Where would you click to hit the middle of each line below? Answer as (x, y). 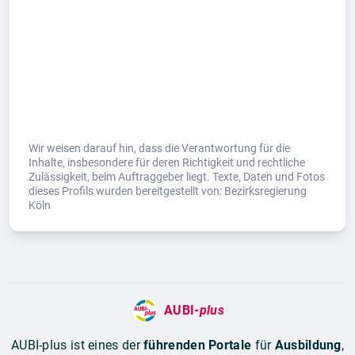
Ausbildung (308, 345)
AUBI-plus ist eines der (77, 345)
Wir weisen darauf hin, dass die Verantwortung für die (159, 149)
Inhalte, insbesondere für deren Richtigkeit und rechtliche (167, 163)
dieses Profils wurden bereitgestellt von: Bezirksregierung (168, 191)
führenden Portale (198, 345)
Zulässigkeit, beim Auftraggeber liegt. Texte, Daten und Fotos (177, 177)
